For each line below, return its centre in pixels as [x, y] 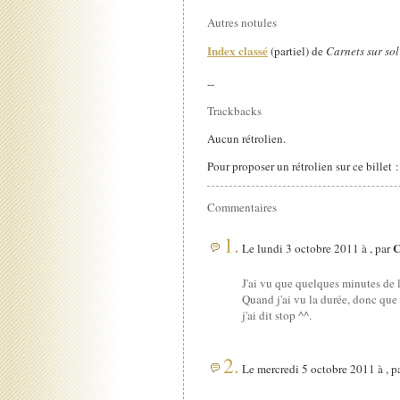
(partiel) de [297, 51]
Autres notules [242, 22]
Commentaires [242, 207]
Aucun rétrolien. [247, 139]
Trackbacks [235, 111]
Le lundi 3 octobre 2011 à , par [317, 248]
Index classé [238, 51]
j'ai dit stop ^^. [277, 315]
